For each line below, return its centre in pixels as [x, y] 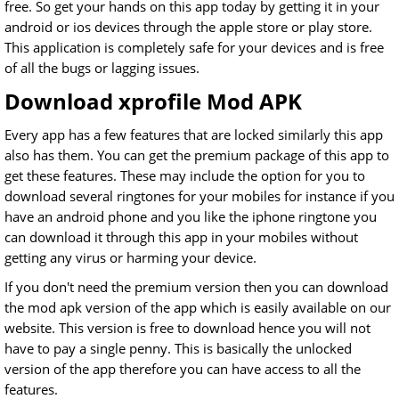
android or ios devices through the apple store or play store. [188, 27]
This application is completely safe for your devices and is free [194, 48]
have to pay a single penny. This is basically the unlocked [178, 349]
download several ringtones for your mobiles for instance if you [199, 196]
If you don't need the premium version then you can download [196, 287]
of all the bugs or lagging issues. [102, 68]
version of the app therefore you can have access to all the [183, 369]
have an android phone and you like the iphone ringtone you [191, 217]
